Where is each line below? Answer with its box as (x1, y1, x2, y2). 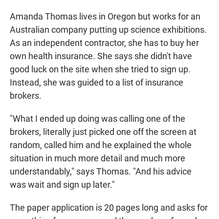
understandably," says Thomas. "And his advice (10, 166, 192, 176)
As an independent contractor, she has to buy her (10, 38, 199, 48)
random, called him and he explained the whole (10, 140, 192, 150)
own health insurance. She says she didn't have (10, 51, 192, 61)
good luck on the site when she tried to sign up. (10, 64, 191, 74)
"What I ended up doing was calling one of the (10, 113, 185, 124)
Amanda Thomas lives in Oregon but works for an (10, 11, 200, 22)
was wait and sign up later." (10, 179, 115, 190)
